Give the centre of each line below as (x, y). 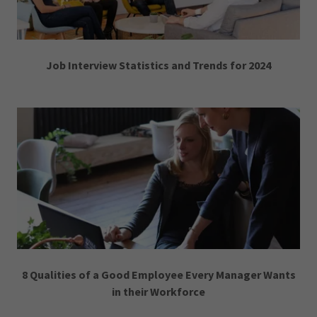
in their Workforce (158, 292)
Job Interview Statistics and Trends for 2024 (158, 65)
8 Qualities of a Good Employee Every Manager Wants (158, 275)
